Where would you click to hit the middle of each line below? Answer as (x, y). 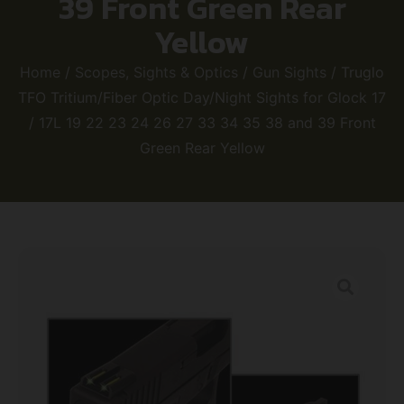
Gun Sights (289, 72)
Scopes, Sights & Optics (156, 72)
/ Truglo (355, 72)
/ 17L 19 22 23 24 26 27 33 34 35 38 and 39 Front (202, 122)
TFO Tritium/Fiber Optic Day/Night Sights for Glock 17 (202, 97)
